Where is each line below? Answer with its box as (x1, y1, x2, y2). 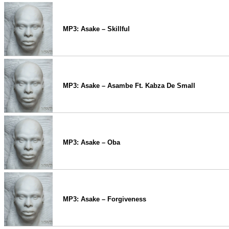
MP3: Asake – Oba (63, 139, 120, 146)
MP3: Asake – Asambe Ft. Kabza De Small (63, 82, 195, 89)
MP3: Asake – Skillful (63, 25, 130, 33)
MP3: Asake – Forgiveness (63, 195, 146, 203)
